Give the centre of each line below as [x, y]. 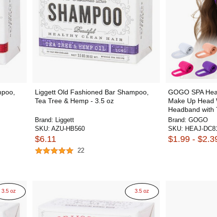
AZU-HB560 [68, 129]
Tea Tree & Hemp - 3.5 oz [74, 101]
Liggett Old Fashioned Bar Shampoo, [92, 92]
